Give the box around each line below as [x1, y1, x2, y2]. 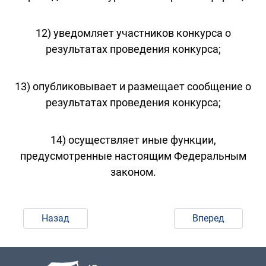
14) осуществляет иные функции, [50, 133, 216, 146]
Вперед [192, 212, 225, 224]
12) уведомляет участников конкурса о [35, 26, 231, 39]
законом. [110, 165, 156, 178]
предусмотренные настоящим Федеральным [20, 149, 246, 162]
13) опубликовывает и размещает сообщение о [15, 80, 251, 93]
